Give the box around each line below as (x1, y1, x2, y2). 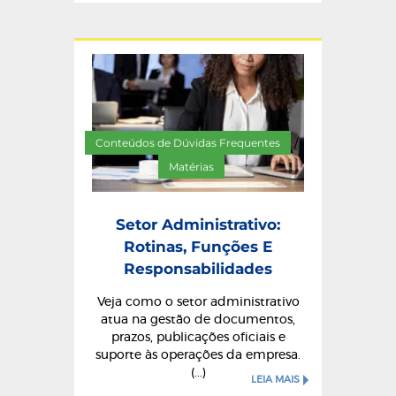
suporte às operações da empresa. (95, 349, 301, 362)
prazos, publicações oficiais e (110, 331, 286, 344)
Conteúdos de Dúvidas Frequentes (95, 136, 280, 149)
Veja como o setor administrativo (96, 296, 300, 308)
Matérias (169, 160, 214, 173)
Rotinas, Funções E (124, 238, 272, 255)
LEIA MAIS (251, 375, 300, 385)
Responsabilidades (124, 260, 272, 278)
